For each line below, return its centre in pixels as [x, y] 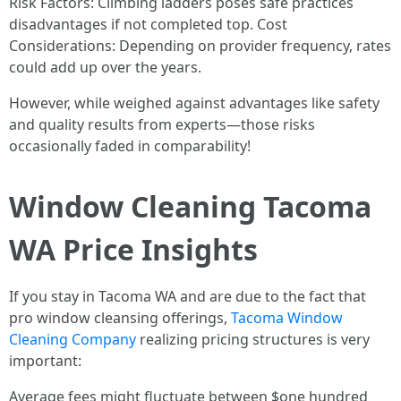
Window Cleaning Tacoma [190, 207]
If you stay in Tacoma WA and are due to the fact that [188, 297]
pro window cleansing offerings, [120, 318]
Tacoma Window [287, 318]
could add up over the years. [105, 68]
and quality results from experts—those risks [162, 125]
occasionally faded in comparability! [130, 146]
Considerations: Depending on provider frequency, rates [200, 46]
